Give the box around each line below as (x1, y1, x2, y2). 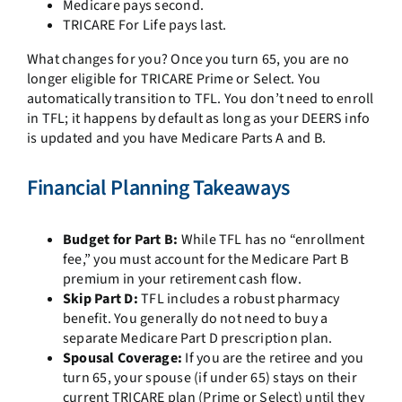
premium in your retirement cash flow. (62, 269, 301, 290)
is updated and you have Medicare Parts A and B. (26, 127, 327, 148)
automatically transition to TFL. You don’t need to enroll (26, 88, 374, 109)
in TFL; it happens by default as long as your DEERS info (26, 108, 371, 128)
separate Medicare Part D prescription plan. (62, 328, 333, 349)
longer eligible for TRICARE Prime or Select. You (26, 68, 321, 89)
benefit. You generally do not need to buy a (62, 309, 328, 329)
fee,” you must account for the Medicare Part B (62, 249, 349, 270)
